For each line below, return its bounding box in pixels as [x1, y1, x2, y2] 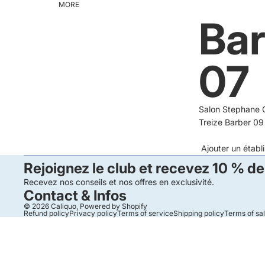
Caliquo [51, 202, 76, 211]
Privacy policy [69, 209, 117, 218]
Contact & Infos [24, 187, 127, 204]
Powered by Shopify [80, 202, 147, 211]
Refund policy [24, 209, 69, 218]
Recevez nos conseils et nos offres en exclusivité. [24, 177, 214, 187]
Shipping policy [173, 209, 224, 218]
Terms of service [117, 209, 173, 218]
